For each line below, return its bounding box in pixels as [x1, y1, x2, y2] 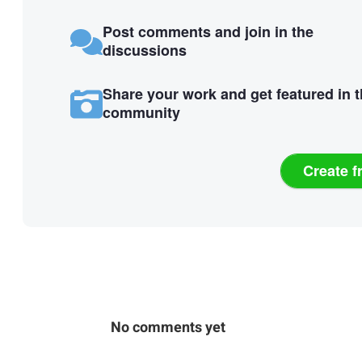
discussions [102, 40, 187, 61]
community [102, 101, 180, 123]
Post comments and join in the [102, 21, 314, 43]
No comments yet [110, 316, 225, 339]
